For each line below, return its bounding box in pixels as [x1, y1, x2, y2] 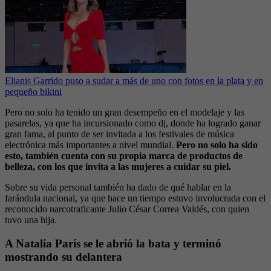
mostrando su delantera [5, 250, 122, 263]
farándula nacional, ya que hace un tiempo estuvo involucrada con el [5, 193, 266, 204]
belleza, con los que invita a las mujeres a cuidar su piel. [5, 162, 231, 172]
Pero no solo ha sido [174, 140, 258, 151]
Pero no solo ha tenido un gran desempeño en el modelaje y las [5, 107, 244, 118]
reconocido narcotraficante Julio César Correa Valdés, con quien [5, 204, 249, 215]
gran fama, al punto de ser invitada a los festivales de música [5, 129, 234, 140]
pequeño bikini [5, 87, 62, 97]
